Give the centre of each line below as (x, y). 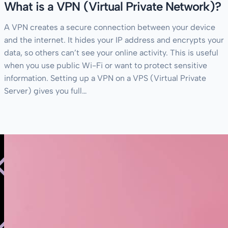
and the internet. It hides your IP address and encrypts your (114, 40)
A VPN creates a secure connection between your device (110, 27)
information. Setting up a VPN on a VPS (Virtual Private (105, 78)
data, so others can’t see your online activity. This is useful (111, 53)
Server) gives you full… (46, 91)
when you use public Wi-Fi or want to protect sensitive (106, 66)
